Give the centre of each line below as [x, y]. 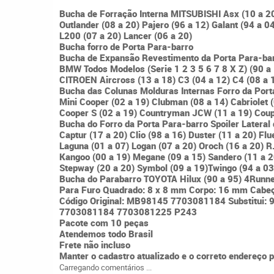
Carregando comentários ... [106, 267]
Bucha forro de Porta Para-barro [128, 46]
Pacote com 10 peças [104, 223]
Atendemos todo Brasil [106, 234]
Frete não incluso [95, 245]
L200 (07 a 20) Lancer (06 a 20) [126, 35]
